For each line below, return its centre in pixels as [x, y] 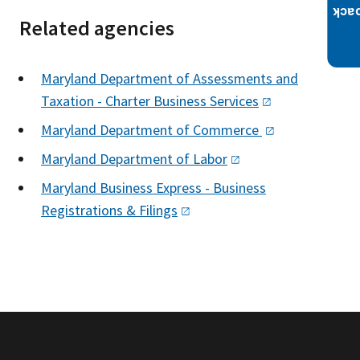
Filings [158, 210]
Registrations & [90, 210]
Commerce [227, 129]
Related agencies [97, 28]
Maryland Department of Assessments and [170, 78]
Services [234, 100]
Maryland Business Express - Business [153, 187]
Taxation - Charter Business [125, 100]
